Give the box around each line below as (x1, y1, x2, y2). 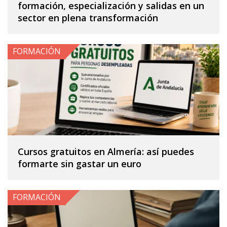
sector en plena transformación (18, 11, 158, 24)
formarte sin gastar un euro (18, 157, 141, 170)
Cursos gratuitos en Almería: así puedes (18, 145, 194, 158)
